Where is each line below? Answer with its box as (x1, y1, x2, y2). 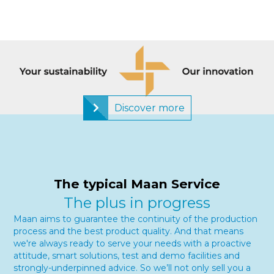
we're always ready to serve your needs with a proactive (13, 237, 252, 249)
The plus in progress (64, 193, 210, 212)
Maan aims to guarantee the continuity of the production (13, 213, 258, 224)
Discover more (114, 102, 185, 114)
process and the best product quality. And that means (13, 225, 244, 237)
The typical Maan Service (54, 176, 220, 191)
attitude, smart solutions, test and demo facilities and (13, 250, 240, 261)
